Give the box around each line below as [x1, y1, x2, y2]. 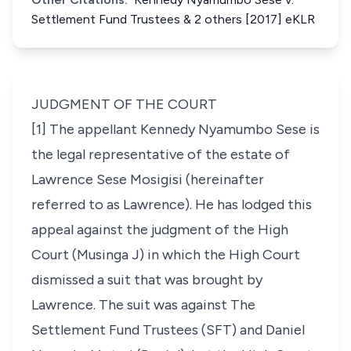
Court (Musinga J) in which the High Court [31, 246, 300, 263]
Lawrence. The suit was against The [31, 296, 255, 313]
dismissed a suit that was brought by [31, 271, 262, 288]
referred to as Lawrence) [31, 196, 190, 213]
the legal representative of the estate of [31, 146, 290, 163]
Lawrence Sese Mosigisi [31, 171, 186, 188]
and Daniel [237, 321, 305, 338]
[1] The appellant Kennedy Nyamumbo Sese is [31, 121, 320, 138]
